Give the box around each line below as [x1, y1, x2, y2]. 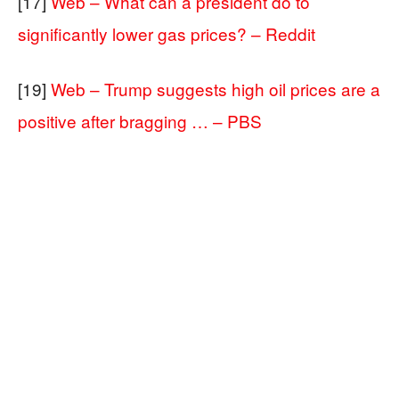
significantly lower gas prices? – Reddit [18, 21, 315, 45]
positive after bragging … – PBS [18, 109, 262, 133]
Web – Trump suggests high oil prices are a [51, 77, 380, 101]
